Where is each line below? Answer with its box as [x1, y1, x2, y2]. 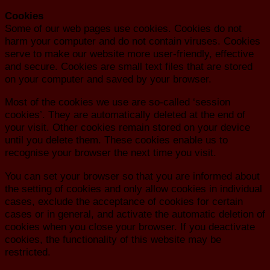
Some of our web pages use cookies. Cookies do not [5, 22, 242, 34]
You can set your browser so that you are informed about [5, 169, 260, 182]
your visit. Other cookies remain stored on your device [5, 121, 250, 134]
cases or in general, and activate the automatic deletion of [5, 207, 265, 220]
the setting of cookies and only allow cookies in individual [5, 182, 262, 195]
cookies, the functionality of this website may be [5, 233, 221, 245]
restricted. [5, 245, 51, 258]
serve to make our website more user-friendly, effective [5, 47, 254, 60]
